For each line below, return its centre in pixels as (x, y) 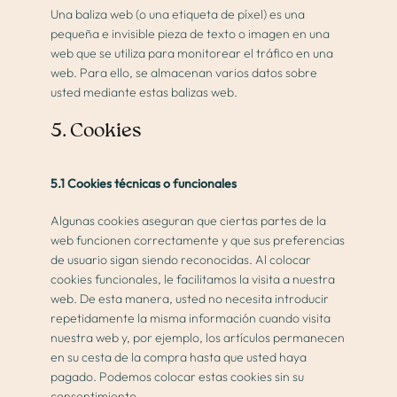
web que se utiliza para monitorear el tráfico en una (192, 54)
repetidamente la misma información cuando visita (191, 319)
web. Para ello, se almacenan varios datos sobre (184, 73)
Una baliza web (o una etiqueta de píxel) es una (178, 15)
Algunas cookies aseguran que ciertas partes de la (189, 221)
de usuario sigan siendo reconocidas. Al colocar (181, 260)
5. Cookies (96, 132)
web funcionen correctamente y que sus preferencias (198, 241)
